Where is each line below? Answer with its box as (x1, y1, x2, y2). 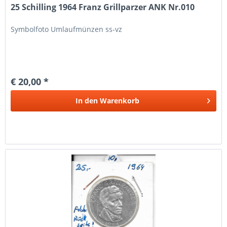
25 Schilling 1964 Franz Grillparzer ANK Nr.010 (11, 1, 195, 13)
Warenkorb (100, 95, 140, 105)
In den (75, 95, 98, 105)
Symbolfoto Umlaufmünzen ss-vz (11, 24, 123, 34)
